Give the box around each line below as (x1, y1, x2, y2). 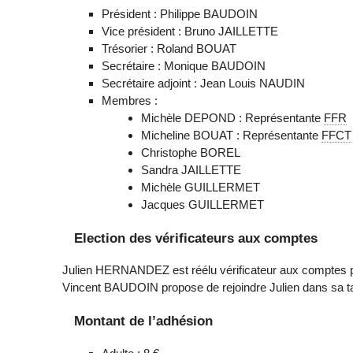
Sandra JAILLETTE (141, 162, 242, 176)
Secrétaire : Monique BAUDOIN (102, 58, 266, 72)
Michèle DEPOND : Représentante (141, 110, 325, 124)
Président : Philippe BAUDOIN (102, 6, 258, 20)
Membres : (102, 93, 158, 107)
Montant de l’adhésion (74, 313, 214, 329)
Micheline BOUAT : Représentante (141, 128, 322, 142)
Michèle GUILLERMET (141, 180, 261, 194)
